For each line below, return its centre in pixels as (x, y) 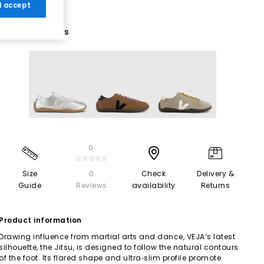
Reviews (92, 185)
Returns (215, 185)
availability (154, 185)
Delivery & (215, 173)
